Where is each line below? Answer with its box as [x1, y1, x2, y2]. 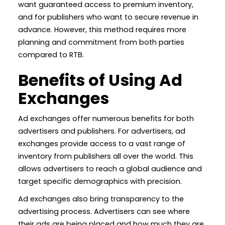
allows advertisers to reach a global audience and [18, 163, 202, 174]
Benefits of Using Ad [18, 68, 182, 91]
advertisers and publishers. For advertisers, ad [18, 126, 185, 136]
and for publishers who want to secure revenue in [18, 12, 198, 22]
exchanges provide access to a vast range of [18, 138, 185, 149]
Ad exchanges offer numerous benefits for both [18, 113, 194, 124]
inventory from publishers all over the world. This [18, 151, 193, 161]
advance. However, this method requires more [18, 24, 186, 35]
